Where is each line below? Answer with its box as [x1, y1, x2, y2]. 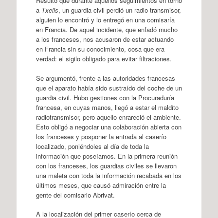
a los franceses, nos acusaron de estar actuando [36, 35, 174, 44]
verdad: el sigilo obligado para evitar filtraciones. [36, 54, 172, 63]
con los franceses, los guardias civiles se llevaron [36, 161, 177, 170]
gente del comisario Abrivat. [36, 190, 115, 200]
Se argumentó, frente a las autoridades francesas [36, 73, 175, 83]
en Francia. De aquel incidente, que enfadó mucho [36, 25, 178, 34]
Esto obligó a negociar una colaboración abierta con [36, 122, 182, 131]
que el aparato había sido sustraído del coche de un [36, 83, 182, 92]
